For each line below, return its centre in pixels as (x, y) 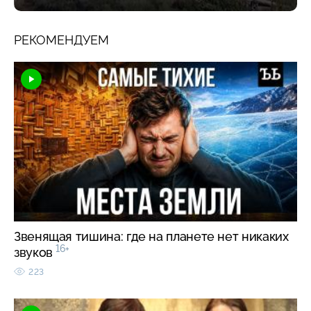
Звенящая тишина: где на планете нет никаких (151, 236)
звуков (35, 252)
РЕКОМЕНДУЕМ (61, 40)
